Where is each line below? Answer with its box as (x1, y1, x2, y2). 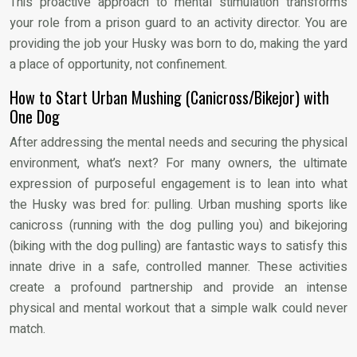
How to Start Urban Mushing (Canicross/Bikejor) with (10, 84, 329, 109)
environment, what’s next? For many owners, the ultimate (10, 153, 347, 173)
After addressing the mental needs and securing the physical (10, 132, 347, 152)
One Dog (10, 104, 60, 128)
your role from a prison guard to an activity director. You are (10, 13, 347, 33)
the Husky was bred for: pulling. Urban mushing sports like (10, 194, 347, 214)
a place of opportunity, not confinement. (10, 54, 227, 74)
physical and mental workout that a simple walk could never (10, 298, 347, 318)
